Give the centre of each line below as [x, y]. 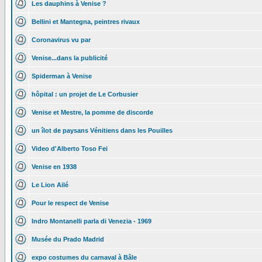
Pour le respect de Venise [70, 203]
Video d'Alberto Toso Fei [70, 149]
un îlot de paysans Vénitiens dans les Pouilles [102, 130]
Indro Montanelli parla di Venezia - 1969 [92, 221]
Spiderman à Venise [62, 76]
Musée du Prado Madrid [68, 239]
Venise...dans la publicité [70, 58]
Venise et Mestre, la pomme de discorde [92, 112]
